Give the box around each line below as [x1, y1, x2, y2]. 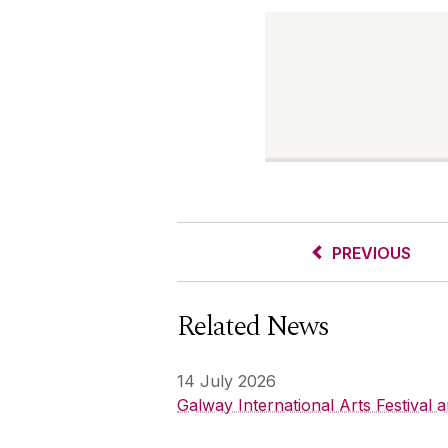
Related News [177, 304, 329, 348]
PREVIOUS [331, 242, 411, 263]
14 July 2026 [177, 370, 276, 391]
